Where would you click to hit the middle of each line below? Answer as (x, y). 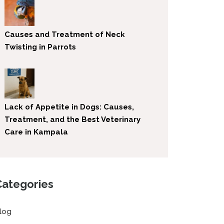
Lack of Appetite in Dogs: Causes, (69, 107)
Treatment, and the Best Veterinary (73, 119)
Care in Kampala (36, 132)
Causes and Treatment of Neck (65, 34)
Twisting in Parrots (40, 47)
